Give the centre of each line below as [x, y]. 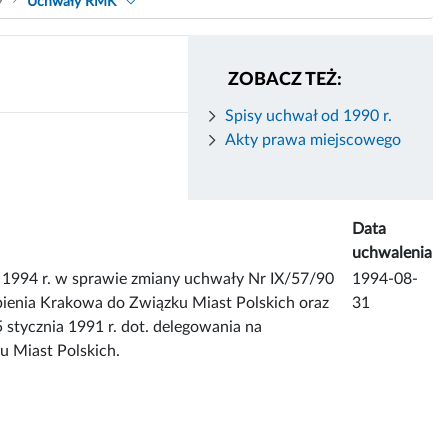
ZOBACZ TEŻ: [284, 79]
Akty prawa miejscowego [313, 139]
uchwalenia [392, 252]
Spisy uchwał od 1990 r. [308, 115]
